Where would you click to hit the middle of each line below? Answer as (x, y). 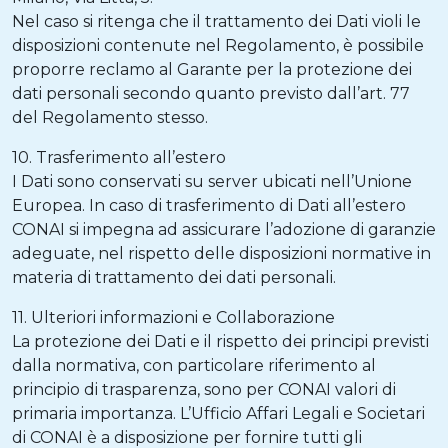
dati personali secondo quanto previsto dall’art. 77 (211, 93)
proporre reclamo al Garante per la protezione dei (212, 69)
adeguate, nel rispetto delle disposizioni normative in (221, 253)
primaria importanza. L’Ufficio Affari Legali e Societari (218, 413)
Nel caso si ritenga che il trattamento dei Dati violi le (216, 21)
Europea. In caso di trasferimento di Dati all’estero (209, 205)
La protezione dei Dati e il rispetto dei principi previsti (220, 341)
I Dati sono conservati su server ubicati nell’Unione (212, 181)
